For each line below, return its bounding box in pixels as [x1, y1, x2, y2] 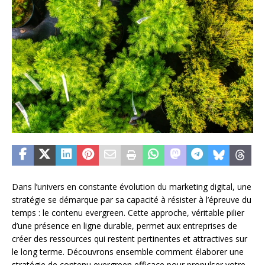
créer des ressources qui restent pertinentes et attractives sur [12, 232, 247, 244]
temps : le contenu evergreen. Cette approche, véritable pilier [12, 206, 244, 218]
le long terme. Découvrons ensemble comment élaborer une [12, 245, 244, 257]
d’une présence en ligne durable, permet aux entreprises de [12, 219, 237, 231]
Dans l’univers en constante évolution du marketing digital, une [12, 180, 251, 192]
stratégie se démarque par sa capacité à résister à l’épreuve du [12, 193, 251, 205]
